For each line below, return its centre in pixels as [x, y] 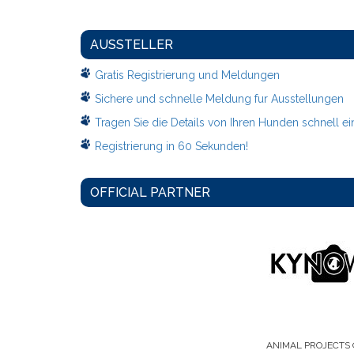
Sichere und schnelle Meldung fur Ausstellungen [219, 99]
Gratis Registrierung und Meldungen [187, 75]
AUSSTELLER [132, 45]
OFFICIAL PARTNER [150, 193]
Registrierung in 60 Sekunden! [171, 147]
